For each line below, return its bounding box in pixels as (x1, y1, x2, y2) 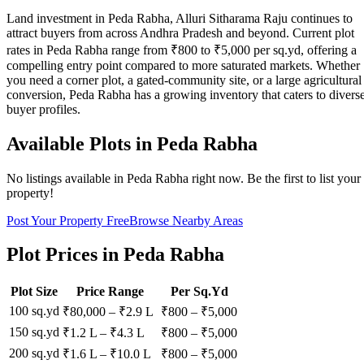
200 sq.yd (9, 346, 59, 361)
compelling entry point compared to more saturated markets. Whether (6, 58, 360, 72)
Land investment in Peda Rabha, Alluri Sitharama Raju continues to (6, 11, 353, 25)
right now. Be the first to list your (188, 171, 361, 185)
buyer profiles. (6, 102, 80, 116)
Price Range (76, 284, 144, 299)
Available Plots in (6, 132, 157, 154)
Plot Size (11, 284, 58, 299)
